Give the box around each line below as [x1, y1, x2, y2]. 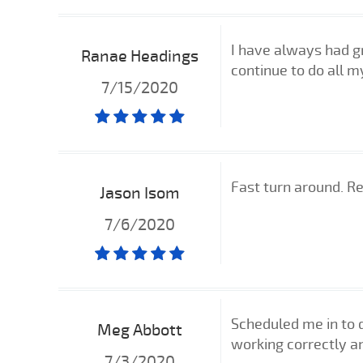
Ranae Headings [80, 44, 199, 66]
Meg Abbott [96, 318, 182, 340]
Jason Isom [99, 181, 180, 203]
